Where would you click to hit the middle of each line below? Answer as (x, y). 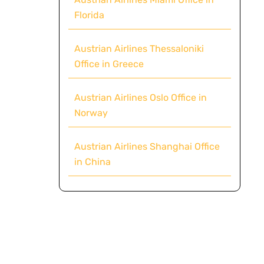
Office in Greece (109, 64)
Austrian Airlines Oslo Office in (140, 97)
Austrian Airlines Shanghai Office (147, 146)
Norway (91, 113)
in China (92, 161)
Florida (89, 15)
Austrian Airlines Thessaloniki (139, 48)
